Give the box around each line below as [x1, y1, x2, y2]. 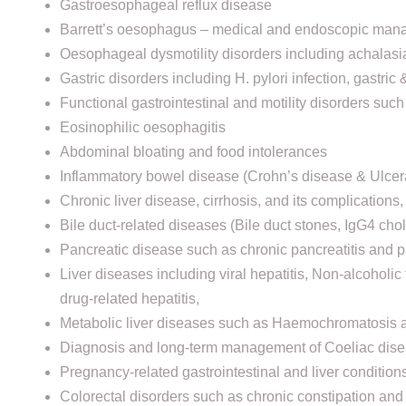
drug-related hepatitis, [59, 290, 199, 306]
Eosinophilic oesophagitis [59, 119, 226, 135]
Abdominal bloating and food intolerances [59, 143, 327, 159]
